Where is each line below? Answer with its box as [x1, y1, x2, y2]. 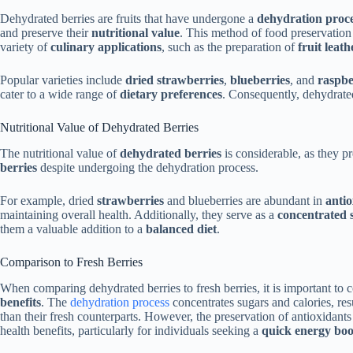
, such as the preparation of [162, 40, 298, 54]
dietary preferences [120, 87, 222, 102]
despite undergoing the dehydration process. [37, 161, 258, 174]
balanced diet [146, 222, 217, 236]
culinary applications [50, 40, 162, 54]
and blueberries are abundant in [164, 194, 325, 207]
